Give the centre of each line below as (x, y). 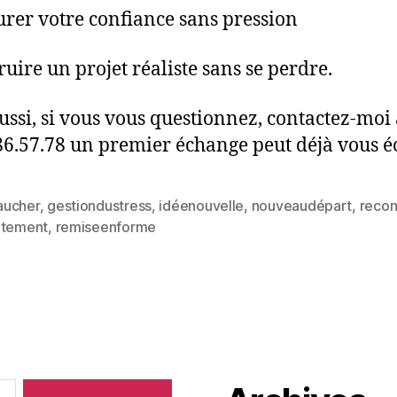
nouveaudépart (302, 206)
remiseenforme (105, 227)
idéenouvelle (202, 206)
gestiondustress (99, 206)
